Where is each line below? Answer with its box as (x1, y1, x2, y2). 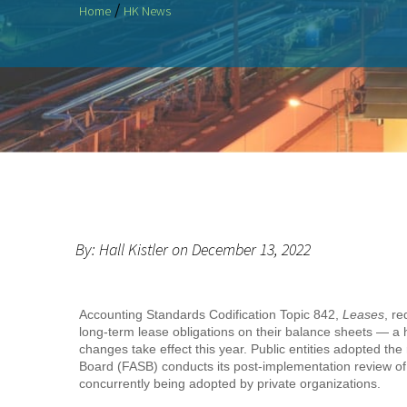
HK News (124, 2, 171, 19)
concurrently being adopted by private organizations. (79, 376, 381, 391)
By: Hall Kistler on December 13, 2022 (75, 239, 312, 260)
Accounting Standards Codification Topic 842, (79, 307, 342, 322)
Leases (342, 307, 384, 322)
